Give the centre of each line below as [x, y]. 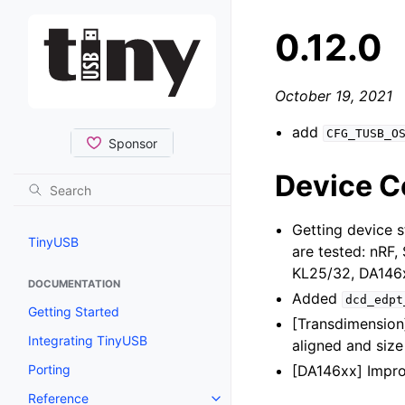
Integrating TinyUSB [88, 340]
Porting [49, 369]
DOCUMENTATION [74, 283]
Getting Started [74, 311]
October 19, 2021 [334, 96]
